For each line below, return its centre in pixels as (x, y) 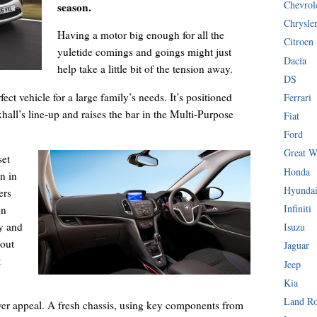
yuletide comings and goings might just (144, 52)
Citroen (299, 42)
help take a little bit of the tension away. (145, 69)
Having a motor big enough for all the (140, 35)
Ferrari (298, 97)
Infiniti (298, 209)
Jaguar (297, 246)
